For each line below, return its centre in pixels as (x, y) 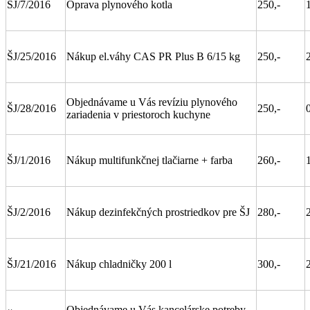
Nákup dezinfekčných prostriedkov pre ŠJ (158, 212)
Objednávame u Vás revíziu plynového (152, 102)
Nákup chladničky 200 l (119, 264)
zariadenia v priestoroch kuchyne (138, 114)
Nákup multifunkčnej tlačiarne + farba (149, 160)
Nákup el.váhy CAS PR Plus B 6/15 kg (153, 56)
